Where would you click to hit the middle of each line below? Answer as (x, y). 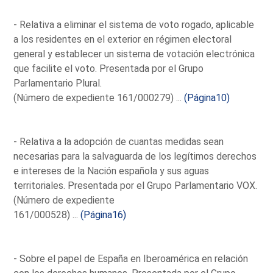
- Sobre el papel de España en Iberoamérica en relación (131, 258)
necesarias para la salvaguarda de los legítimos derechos (135, 156)
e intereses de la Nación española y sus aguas (112, 171)
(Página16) (104, 214)
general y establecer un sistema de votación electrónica (134, 54)
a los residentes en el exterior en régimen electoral (123, 39)
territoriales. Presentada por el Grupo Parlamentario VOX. (136, 185)
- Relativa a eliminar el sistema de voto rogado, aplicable (134, 24)
